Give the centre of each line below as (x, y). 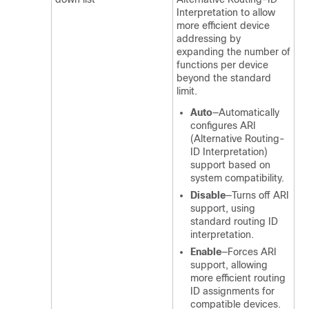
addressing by (209, 39)
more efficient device (223, 26)
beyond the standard (224, 78)
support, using (223, 208)
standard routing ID (234, 221)
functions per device (222, 65)
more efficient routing (238, 278)
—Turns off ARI (257, 195)
